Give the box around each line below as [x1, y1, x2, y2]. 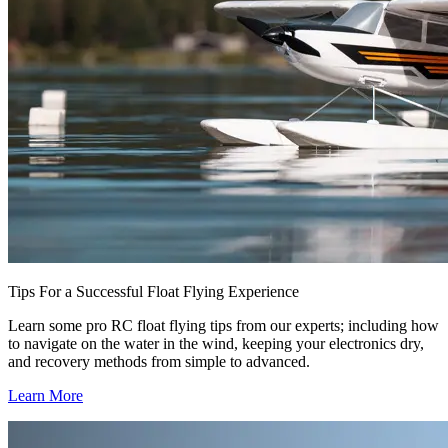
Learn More [8, 387, 83, 405]
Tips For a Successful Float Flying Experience [8, 283, 299, 301]
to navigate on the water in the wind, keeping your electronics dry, [8, 335, 424, 353]
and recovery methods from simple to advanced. [8, 353, 310, 371]
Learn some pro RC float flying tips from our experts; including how [8, 317, 439, 335]
